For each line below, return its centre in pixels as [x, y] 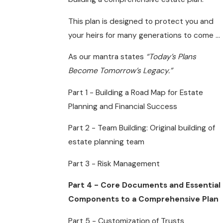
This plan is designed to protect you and [141, 21]
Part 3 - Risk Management [114, 164]
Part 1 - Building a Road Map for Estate [136, 92]
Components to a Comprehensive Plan [144, 199]
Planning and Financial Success [123, 106]
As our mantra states [107, 57]
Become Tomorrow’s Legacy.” [121, 71]
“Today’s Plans [171, 57]
